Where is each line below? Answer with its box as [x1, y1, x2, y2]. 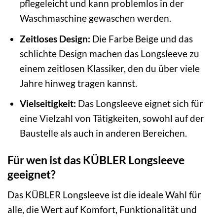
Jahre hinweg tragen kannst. [19, 77, 137, 89]
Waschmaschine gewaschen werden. [19, 12, 171, 24]
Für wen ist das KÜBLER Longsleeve [7, 153, 184, 167]
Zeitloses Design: [19, 33, 90, 44]
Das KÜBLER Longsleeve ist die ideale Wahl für [7, 188, 201, 200]
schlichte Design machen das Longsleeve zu [19, 47, 199, 59]
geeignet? [7, 167, 56, 182]
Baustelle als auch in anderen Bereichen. [19, 127, 187, 139]
